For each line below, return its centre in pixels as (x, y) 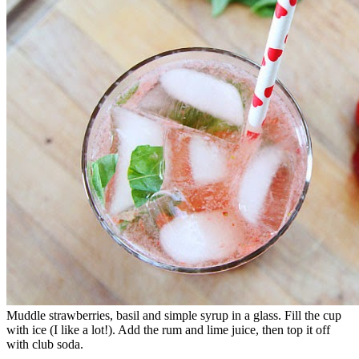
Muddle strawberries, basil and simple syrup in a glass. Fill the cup (174, 315)
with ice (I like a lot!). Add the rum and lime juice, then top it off (168, 329)
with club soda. (45, 344)
